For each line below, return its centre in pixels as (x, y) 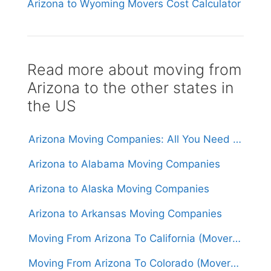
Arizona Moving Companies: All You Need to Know (237, 139)
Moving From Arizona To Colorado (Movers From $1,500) (235, 263)
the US (52, 106)
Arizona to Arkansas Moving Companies (125, 214)
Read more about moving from (134, 70)
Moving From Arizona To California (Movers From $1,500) (237, 239)
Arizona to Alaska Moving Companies (119, 189)
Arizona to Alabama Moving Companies (124, 164)
